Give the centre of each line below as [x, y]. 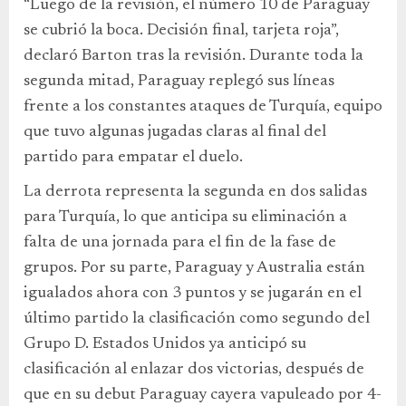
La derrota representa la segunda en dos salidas [195, 193]
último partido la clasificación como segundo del [197, 319]
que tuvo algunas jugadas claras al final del [175, 133]
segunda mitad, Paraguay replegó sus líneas [179, 82]
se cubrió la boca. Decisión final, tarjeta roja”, [181, 31]
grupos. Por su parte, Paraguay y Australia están [194, 269]
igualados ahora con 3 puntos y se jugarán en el [193, 294]
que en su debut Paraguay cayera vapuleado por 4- [203, 396]
